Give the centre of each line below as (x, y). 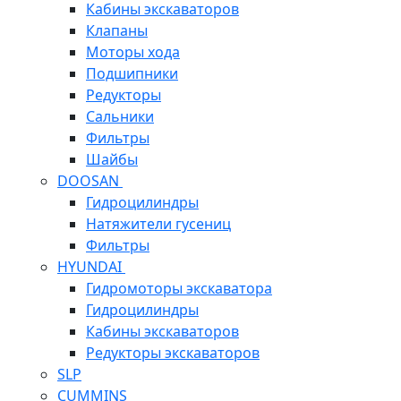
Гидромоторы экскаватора (179, 289)
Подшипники (132, 74)
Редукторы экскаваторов (173, 353)
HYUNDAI (91, 267)
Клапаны (117, 31)
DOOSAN (90, 181)
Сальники (120, 117)
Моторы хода (133, 52)
